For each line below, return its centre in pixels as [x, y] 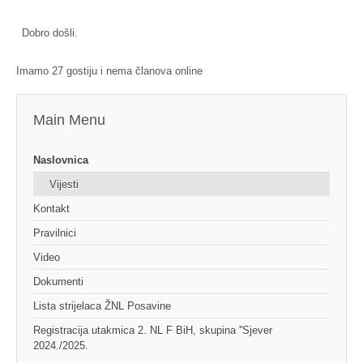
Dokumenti [58, 282]
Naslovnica [61, 160]
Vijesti [64, 185]
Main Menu [69, 120]
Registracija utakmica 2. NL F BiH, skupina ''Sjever [153, 331]
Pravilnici [55, 233]
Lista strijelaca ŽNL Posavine [102, 306]
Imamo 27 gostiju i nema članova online [109, 71]
